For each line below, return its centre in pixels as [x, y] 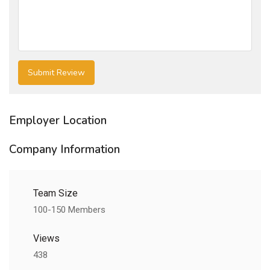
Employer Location [58, 121]
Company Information [64, 150]
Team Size [55, 193]
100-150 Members [69, 210]
